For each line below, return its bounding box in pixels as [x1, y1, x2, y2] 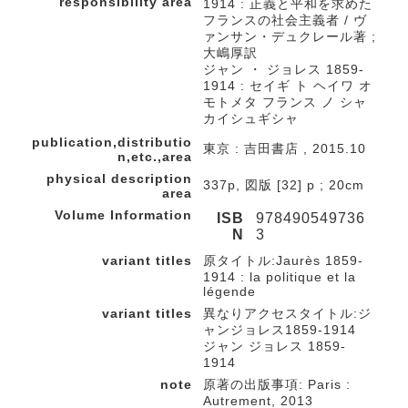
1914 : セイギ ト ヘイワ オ [203, 78, 372, 93]
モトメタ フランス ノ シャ [203, 95, 367, 109]
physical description [46, 171, 192, 186]
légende [203, 284, 256, 299]
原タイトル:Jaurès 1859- [203, 253, 363, 268]
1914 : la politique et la [203, 270, 356, 284]
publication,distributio [32, 135, 192, 149]
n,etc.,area [117, 149, 192, 164]
